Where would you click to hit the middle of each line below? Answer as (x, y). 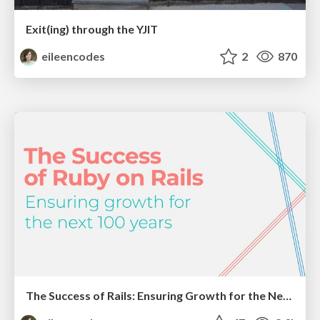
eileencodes (72, 56)
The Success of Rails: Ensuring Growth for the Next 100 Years (287, 295)
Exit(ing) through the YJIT (92, 29)
